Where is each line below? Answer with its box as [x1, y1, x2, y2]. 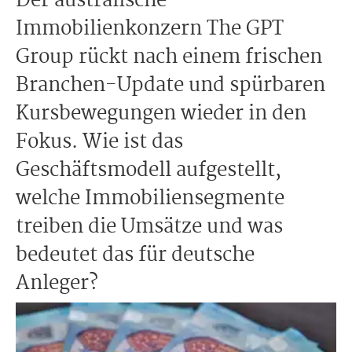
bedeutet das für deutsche [16, 240, 255, 271]
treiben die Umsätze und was [16, 211, 283, 243]
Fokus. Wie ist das [16, 126, 183, 158]
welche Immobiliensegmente [16, 183, 284, 214]
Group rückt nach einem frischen [16, 42, 322, 73]
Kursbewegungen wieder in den [16, 98, 306, 130]
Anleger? [16, 268, 98, 299]
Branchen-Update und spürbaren [16, 70, 325, 101]
